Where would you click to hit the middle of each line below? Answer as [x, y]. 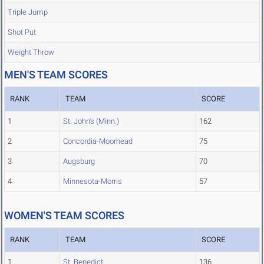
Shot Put [22, 32]
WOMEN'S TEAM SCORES [64, 216]
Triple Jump [28, 12]
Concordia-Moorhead [98, 141]
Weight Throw [31, 52]
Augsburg [79, 161]
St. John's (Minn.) [91, 121]
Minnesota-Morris [93, 181]
